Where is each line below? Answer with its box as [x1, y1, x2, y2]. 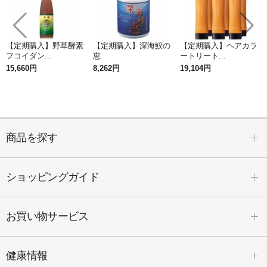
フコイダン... [6, 52, 52, 61]
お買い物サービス [6, 210, 89, 222]
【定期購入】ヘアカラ [180, 42, 257, 51]
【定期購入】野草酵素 [6, 42, 83, 51]
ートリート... [180, 52, 226, 61]
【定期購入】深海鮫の [93, 42, 170, 51]
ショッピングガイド [6, 170, 100, 183]
